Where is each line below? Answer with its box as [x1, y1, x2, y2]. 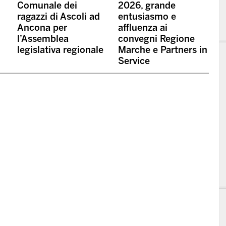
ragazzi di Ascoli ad [17, 11, 100, 23]
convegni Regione [118, 33, 195, 45]
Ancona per [17, 22, 67, 34]
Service [118, 55, 150, 67]
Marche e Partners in [118, 44, 207, 56]
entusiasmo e [118, 11, 176, 23]
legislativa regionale [17, 44, 103, 56]
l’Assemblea [17, 33, 69, 45]
